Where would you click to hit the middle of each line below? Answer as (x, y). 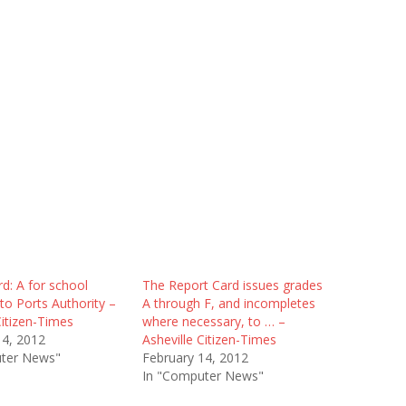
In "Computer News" (203, 376)
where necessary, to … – (213, 321)
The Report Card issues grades (232, 285)
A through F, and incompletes (228, 303)
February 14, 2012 (195, 358)
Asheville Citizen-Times (209, 339)
